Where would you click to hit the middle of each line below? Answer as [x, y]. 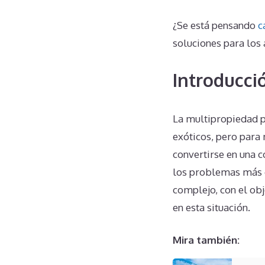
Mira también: [206, 240]
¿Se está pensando [215, 25]
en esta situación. [211, 207]
